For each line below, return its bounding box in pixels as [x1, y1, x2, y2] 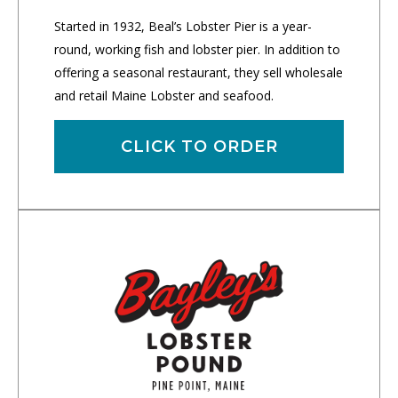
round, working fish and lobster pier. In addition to [54, 41, 340, 58]
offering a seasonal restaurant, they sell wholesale [54, 64, 343, 81]
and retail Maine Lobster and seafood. [54, 87, 274, 104]
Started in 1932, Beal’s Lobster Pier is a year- [54, 18, 312, 35]
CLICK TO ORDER [120, 137, 278, 156]
